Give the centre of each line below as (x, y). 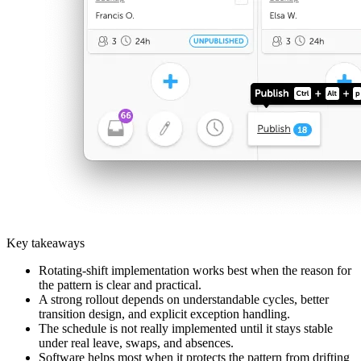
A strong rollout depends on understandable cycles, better (184, 299)
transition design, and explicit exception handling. (164, 313)
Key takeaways (46, 243)
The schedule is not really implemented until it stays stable (186, 328)
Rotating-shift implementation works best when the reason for (195, 270)
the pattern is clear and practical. (120, 284)
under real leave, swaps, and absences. (136, 342)
